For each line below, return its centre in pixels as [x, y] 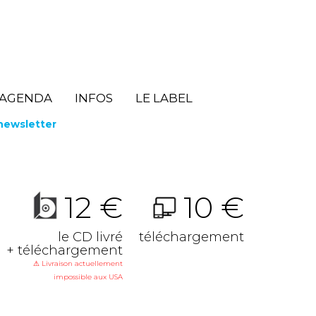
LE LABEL [164, 98]
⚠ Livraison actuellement [78, 264]
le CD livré [90, 237]
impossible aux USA [88, 277]
